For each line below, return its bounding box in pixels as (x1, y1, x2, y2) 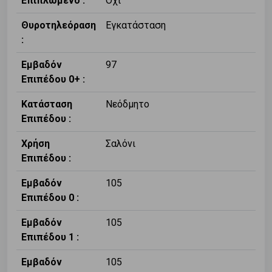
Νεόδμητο (106, 98, 149, 110)
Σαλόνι (106, 138, 135, 150)
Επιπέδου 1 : (21, 231, 79, 243)
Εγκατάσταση (106, 19, 166, 32)
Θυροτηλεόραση (21, 19, 96, 32)
